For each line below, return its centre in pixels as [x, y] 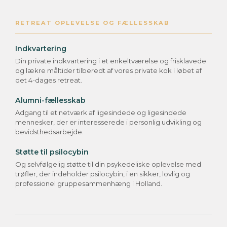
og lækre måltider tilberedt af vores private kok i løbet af [108, 71]
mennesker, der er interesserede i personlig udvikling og [108, 122]
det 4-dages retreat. [49, 80]
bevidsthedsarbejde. [49, 132]
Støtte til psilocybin [52, 152]
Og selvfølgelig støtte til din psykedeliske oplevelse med [108, 164]
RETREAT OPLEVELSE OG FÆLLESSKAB [92, 23]
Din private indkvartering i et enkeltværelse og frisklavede [111, 61]
